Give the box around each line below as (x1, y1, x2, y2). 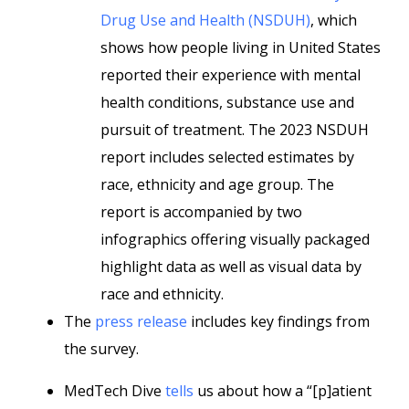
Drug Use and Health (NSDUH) (100, 10, 310, 30)
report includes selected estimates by (100, 147, 354, 167)
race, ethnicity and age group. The (100, 174, 334, 194)
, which (310, 10, 357, 30)
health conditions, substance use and (100, 92, 354, 112)
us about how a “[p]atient (194, 381, 372, 401)
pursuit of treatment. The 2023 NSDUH (100, 120, 369, 140)
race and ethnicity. (100, 284, 224, 304)
